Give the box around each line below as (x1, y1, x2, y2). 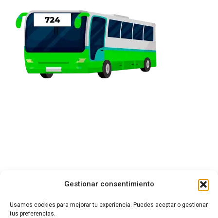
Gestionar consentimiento (64, 180, 154, 188)
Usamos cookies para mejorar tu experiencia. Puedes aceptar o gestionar (10, 201, 208, 208)
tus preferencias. (10, 210, 55, 217)
